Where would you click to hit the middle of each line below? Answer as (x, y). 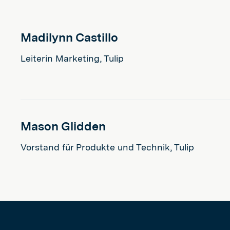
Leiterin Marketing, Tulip (72, 58)
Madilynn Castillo (69, 37)
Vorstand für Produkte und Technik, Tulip (107, 147)
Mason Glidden (63, 126)
